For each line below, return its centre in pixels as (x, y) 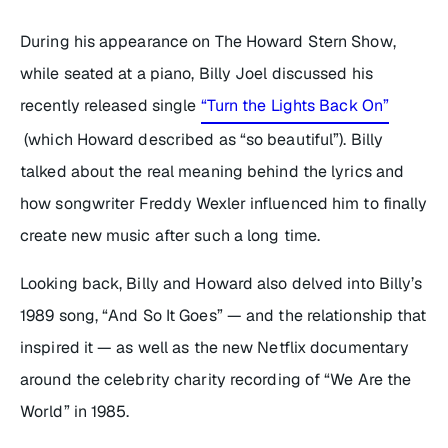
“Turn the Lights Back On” (295, 105)
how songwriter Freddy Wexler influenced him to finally (224, 203)
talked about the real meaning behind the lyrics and (212, 171)
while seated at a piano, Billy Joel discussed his (196, 73)
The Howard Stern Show (303, 41)
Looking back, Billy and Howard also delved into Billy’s (221, 283)
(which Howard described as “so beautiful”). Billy (202, 139)
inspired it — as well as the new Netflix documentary (215, 347)
